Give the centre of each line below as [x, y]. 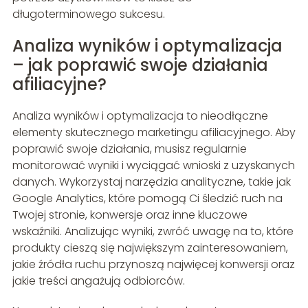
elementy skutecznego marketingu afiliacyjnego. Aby [154, 133]
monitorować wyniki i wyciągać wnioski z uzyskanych [153, 166]
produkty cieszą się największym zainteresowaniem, [150, 248]
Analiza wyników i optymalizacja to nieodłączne [140, 116]
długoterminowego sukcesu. [88, 14]
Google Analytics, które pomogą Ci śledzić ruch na [147, 199]
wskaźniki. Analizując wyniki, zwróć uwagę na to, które [153, 232]
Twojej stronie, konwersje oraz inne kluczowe [130, 215]
